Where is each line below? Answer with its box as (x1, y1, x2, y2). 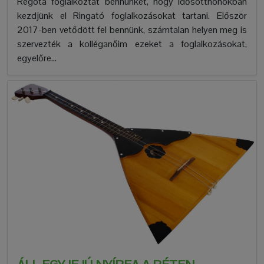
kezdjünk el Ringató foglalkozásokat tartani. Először (17, 9, 247, 22)
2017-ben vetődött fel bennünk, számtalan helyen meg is (17, 23, 247, 36)
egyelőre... (17, 51, 57, 64)
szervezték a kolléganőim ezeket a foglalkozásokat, (17, 37, 247, 50)
